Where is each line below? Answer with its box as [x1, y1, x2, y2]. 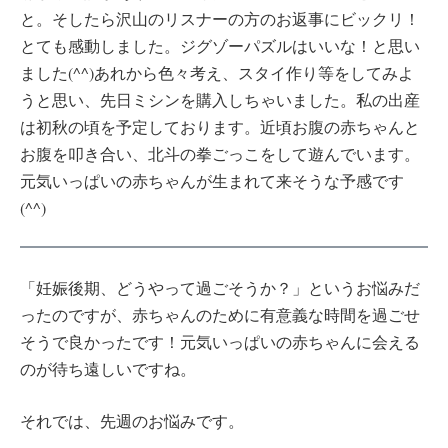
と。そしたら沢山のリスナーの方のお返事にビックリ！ [20, 7, 420, 29]
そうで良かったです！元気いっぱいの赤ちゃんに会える [20, 330, 420, 352]
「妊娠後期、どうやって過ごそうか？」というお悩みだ [20, 276, 420, 298]
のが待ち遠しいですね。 [20, 357, 196, 379]
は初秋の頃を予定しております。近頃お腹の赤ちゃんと [20, 115, 420, 137]
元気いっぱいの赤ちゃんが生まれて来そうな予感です [20, 169, 404, 191]
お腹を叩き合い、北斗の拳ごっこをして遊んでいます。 [20, 142, 420, 164]
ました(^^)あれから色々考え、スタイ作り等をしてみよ [20, 61, 414, 83]
